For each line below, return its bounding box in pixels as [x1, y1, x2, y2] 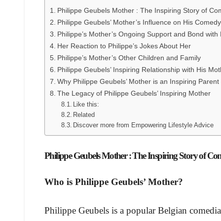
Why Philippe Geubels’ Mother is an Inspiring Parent [57, 77, 219, 86]
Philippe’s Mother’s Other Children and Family [57, 54, 201, 62]
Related [73, 111, 95, 119]
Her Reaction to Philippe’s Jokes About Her [57, 42, 191, 50]
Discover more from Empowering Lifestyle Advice [73, 121, 214, 129]
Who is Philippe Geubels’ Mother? [44, 176, 183, 187]
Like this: [73, 101, 100, 109]
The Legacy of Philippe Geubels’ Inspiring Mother [57, 89, 211, 98]
